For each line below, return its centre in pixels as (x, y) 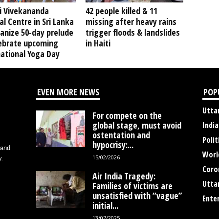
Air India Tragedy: (124, 176)
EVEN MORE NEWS (68, 92)
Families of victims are (132, 186)
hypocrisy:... (113, 145)
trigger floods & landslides (132, 32)
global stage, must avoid (137, 125)
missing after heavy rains (131, 22)
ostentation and (121, 135)
